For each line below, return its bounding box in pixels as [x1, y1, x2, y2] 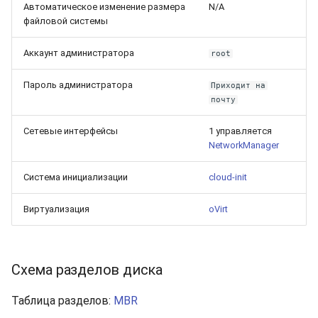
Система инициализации [23, 172, 128, 182]
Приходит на [211, 81, 266, 90]
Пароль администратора [23, 79, 133, 90]
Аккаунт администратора [23, 48, 134, 58]
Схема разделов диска [11, 261, 163, 278]
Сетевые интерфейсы [23, 126, 118, 136]
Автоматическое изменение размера [23, 1, 185, 12]
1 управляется [209, 126, 272, 136]
